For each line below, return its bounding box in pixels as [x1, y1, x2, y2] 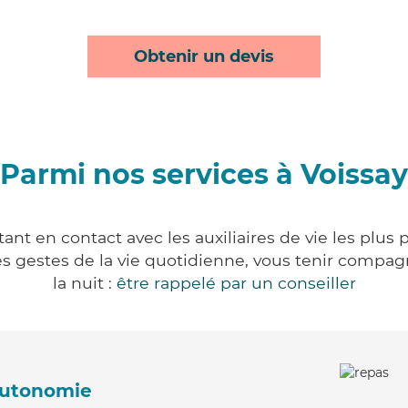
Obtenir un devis [134, 46, 274, 66]
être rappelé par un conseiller [116, 273, 356, 292]
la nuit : [52, 273, 117, 292]
